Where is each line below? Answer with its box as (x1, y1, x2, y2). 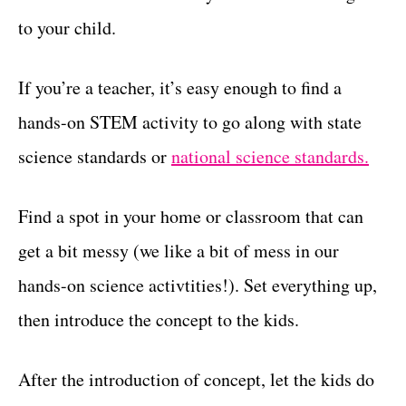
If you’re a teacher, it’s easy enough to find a (18, 74, 342, 100)
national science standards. (171, 143, 369, 169)
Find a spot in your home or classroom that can (18, 203, 363, 228)
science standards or (18, 143, 171, 169)
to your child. (18, 14, 116, 40)
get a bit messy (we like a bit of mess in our (18, 237, 339, 263)
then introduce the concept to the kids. (18, 306, 299, 332)
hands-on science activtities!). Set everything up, (18, 272, 377, 297)
